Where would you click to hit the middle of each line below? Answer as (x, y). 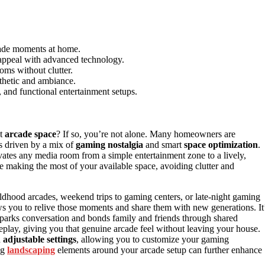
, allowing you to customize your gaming (153, 240)
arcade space (30, 134)
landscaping (31, 250)
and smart (164, 145)
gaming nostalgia (109, 145)
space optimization (221, 145)
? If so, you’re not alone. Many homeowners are (146, 134)
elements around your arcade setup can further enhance (159, 250)
